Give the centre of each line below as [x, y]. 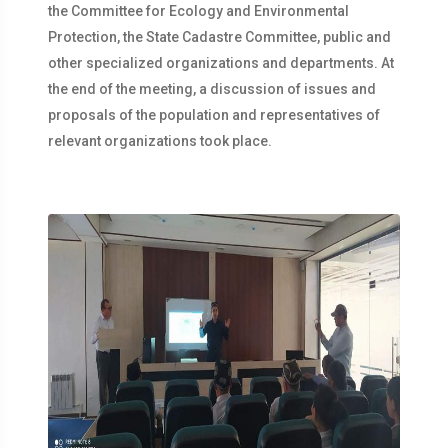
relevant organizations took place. [160, 141]
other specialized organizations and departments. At [221, 63]
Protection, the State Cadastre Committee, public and [219, 37]
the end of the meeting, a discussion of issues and [212, 89]
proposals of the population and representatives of [214, 115]
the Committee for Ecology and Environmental [198, 11]
